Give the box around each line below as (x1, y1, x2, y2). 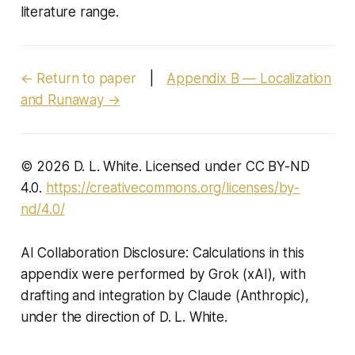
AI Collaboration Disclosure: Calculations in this (20, 244, 304, 261)
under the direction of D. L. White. (20, 308, 227, 325)
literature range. (20, 3, 119, 20)
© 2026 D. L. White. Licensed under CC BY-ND (20, 158, 310, 174)
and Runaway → (20, 91, 120, 108)
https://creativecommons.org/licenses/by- (45, 179, 300, 196)
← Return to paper (20, 70, 136, 86)
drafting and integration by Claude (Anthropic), (20, 287, 309, 303)
